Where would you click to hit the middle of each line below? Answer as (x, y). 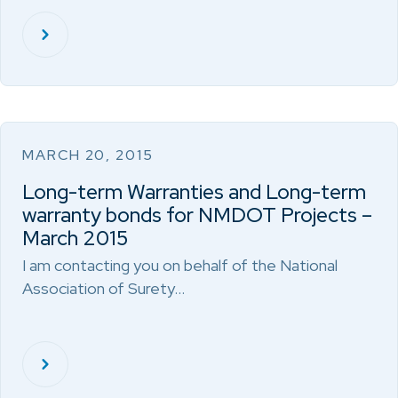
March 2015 (75, 238)
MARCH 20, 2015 (88, 155)
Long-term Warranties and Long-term (194, 192)
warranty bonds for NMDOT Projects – (197, 215)
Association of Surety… (103, 288)
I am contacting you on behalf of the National (180, 265)
